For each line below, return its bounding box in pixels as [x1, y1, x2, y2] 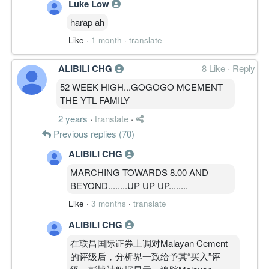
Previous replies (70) [51, 127, 134, 140]
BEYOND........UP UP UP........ [70, 178, 188, 192]
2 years [58, 112, 88, 125]
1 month [91, 34, 122, 46]
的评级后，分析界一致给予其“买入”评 [70, 249, 220, 262]
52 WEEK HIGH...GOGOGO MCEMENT [60, 80, 223, 93]
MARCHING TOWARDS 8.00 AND [70, 165, 208, 178]
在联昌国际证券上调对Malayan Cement [70, 236, 228, 249]
